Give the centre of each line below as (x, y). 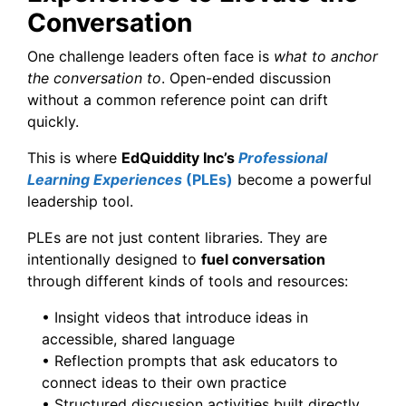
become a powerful (302, 179)
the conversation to (94, 77)
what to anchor (326, 56)
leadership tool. (80, 201)
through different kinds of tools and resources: (188, 280)
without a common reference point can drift (178, 99)
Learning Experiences (106, 179)
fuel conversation (263, 259)
